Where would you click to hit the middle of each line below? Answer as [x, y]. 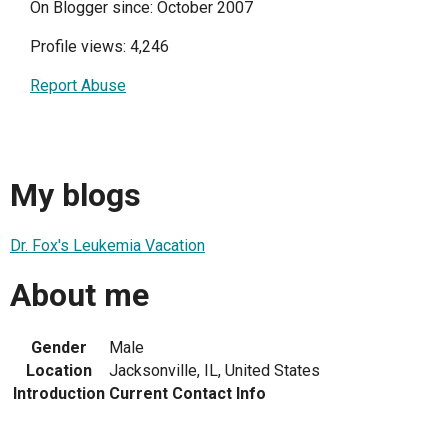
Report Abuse [78, 85]
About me [79, 294]
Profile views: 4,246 [99, 46]
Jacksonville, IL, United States [214, 371]
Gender [59, 348]
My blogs [75, 195]
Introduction [59, 394]
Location [59, 371]
